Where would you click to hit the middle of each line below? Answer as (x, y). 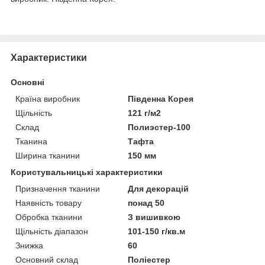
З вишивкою (154, 217)
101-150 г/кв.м (157, 231)
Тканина (31, 141)
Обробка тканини (49, 217)
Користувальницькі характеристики (87, 172)
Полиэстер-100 (159, 127)
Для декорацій (159, 188)
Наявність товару (49, 203)
